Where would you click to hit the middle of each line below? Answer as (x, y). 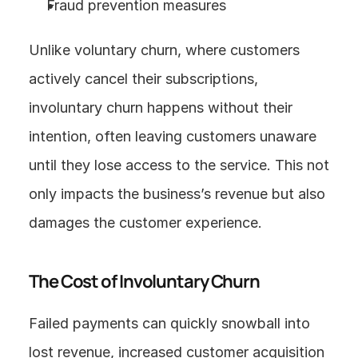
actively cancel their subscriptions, (143, 79)
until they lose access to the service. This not (179, 165)
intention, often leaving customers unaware (173, 136)
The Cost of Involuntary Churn (145, 281)
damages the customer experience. (145, 223)
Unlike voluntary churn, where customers (164, 50)
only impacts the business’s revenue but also (177, 194)
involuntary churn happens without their (161, 107)
